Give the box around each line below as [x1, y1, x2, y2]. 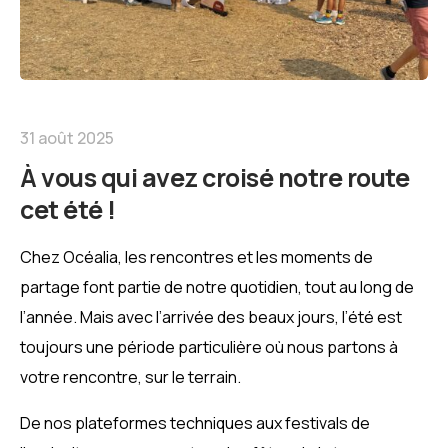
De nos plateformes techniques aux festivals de [20, 411, 370, 434]
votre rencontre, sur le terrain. [20, 365, 241, 388]
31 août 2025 [20, 126, 114, 149]
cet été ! [20, 191, 116, 227]
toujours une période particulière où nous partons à [20, 335, 398, 358]
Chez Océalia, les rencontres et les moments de [20, 245, 373, 268]
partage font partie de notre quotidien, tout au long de [20, 275, 414, 298]
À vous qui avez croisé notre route [20, 159, 409, 195]
